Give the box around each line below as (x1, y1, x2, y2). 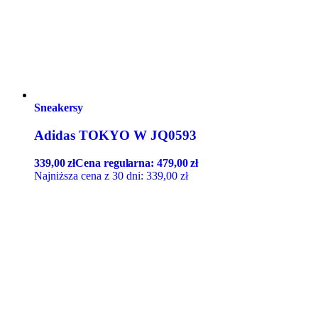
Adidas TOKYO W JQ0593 (34, 128, 197, 143)
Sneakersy (34, 102, 84, 114)
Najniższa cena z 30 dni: (34, 169, 146, 182)
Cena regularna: (75, 156, 158, 169)
